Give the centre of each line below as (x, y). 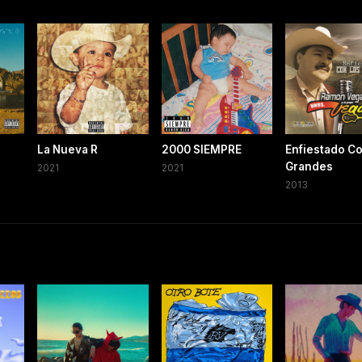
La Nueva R (68, 150)
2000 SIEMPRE (201, 150)
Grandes (309, 167)
